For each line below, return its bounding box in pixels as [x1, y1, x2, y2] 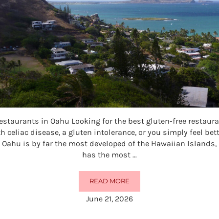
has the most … [82, 150, 137, 160]
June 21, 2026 [86, 194, 133, 203]
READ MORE [89, 177, 130, 185]
